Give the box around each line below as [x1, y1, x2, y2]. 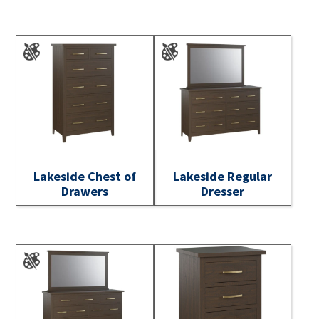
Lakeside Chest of [33, 167, 137, 184]
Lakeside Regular [173, 167, 273, 184]
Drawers [61, 182, 109, 199]
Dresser [201, 182, 245, 199]
